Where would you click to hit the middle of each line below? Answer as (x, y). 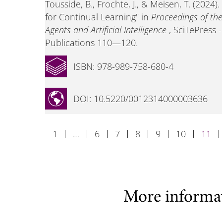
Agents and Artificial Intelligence (106, 29)
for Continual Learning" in (98, 17)
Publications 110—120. (91, 42)
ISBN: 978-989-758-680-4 (123, 66)
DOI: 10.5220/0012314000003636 (140, 99)
